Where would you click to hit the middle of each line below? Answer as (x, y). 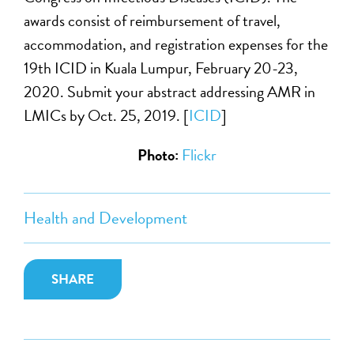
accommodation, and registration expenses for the (176, 44)
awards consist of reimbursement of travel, (153, 20)
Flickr (199, 154)
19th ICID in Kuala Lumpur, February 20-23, (161, 68)
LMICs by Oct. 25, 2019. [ (107, 115)
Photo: (160, 154)
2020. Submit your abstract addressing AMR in (170, 91)
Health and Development (106, 218)
